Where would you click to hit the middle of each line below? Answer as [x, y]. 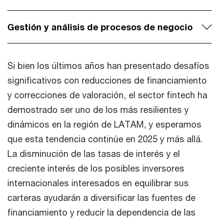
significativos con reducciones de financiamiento [107, 80]
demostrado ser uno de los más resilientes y [98, 109]
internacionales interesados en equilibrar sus [98, 183]
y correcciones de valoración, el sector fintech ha [107, 95]
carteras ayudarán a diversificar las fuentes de [101, 197]
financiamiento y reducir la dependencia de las [101, 212]
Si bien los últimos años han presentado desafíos [108, 66]
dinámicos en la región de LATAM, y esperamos [104, 124]
